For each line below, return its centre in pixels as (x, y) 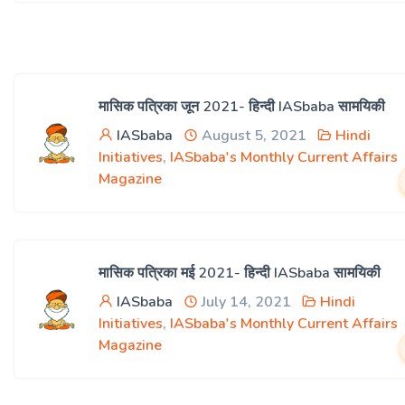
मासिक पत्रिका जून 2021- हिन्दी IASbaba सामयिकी (242, 107)
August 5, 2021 (252, 136)
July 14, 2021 (245, 302)
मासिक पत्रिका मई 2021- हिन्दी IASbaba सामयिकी (240, 273)
